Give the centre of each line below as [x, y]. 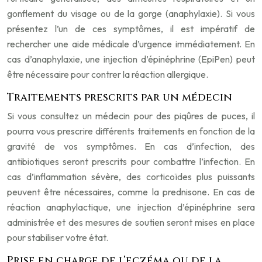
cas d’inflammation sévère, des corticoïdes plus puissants [131, 177]
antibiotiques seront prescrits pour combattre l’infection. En [131, 161]
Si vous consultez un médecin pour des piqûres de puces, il [131, 116]
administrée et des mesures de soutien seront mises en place [131, 222]
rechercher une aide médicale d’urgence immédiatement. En [131, 44]
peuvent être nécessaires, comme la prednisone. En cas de [131, 192]
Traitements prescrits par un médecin [120, 97]
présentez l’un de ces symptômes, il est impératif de [131, 29]
